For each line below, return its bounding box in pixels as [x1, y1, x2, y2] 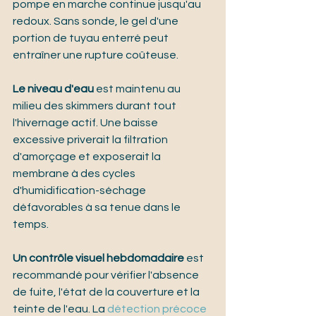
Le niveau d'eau [13, 83, 94, 95]
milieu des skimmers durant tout [13, 100, 178, 112]
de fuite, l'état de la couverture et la [13, 286, 202, 298]
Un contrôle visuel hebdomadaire [13, 253, 184, 265]
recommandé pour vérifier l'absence [13, 269, 201, 281]
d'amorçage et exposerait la [13, 151, 163, 163]
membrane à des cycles [13, 168, 138, 180]
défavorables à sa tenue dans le [13, 202, 183, 214]
